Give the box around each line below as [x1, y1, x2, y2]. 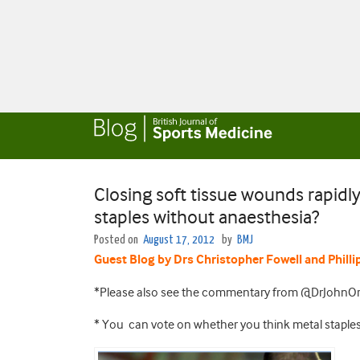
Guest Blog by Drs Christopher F [94, 252, 273, 268]
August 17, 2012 [143, 234, 215, 246]
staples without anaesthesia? [94, 206, 319, 228]
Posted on [94, 234, 141, 246]
